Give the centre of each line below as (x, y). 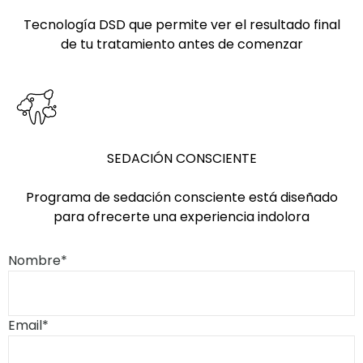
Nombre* (38, 261)
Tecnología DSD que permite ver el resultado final (181, 25)
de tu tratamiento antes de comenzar (181, 45)
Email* (28, 326)
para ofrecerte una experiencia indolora (181, 217)
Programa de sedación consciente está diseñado (181, 198)
